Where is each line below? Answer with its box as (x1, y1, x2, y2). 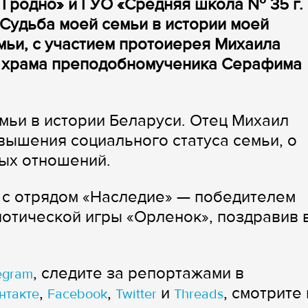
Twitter (115, 285, 157, 302)
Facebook (47, 285, 107, 302)
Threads (174, 285, 223, 302)
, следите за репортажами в (33, 263, 244, 283)
